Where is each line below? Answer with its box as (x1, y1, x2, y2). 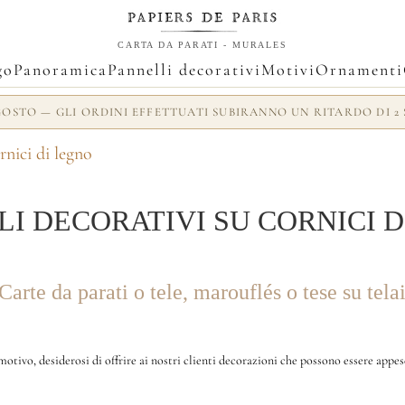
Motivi (261, 60, 316, 80)
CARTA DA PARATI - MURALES (117, 40, 288, 51)
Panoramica (14, 60, 108, 80)
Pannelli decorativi (108, 60, 261, 80)
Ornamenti (316, 60, 403, 80)
